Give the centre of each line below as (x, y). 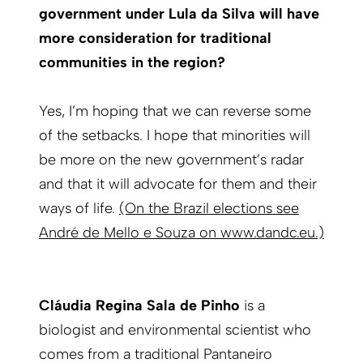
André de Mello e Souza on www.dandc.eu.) (181, 233)
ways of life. (79, 209)
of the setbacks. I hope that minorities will (175, 136)
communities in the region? (132, 63)
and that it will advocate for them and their (178, 184)
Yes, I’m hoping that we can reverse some (175, 111)
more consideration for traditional (155, 38)
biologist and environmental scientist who (175, 330)
